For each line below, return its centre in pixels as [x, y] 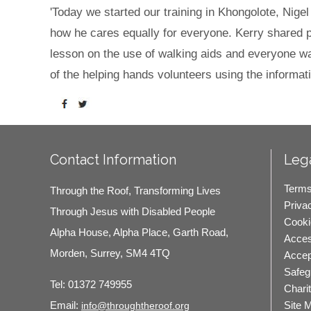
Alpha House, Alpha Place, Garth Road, [139, 233]
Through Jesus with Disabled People [133, 212]
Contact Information [113, 160]
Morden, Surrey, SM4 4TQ [110, 253]
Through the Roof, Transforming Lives [135, 191]
